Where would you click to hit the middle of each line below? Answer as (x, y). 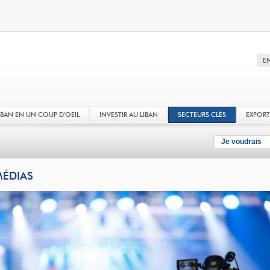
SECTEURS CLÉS (202, 115)
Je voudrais (241, 142)
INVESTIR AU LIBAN (128, 115)
